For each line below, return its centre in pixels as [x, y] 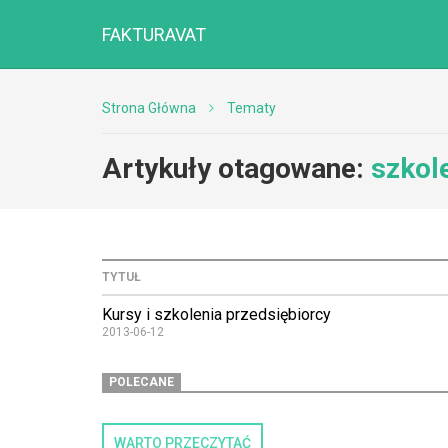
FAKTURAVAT [154, 35]
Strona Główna [149, 108]
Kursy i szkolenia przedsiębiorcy [216, 314]
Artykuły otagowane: [236, 168]
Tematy [251, 108]
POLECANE [142, 382]
